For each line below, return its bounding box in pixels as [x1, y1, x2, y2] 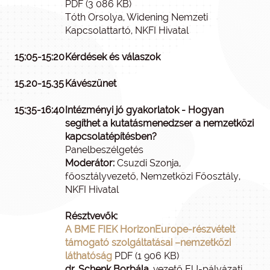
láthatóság [65, 250, 112, 262]
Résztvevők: [65, 210, 118, 222]
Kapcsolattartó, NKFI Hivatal [65, 25, 189, 37]
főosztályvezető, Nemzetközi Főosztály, [65, 171, 240, 183]
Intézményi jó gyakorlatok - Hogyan [65, 104, 224, 116]
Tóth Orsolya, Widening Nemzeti [65, 11, 208, 24]
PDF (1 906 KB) [112, 250, 179, 262]
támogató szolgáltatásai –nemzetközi [65, 237, 231, 249]
